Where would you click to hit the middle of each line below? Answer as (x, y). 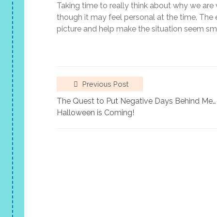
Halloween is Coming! (95, 112)
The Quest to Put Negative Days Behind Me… (136, 101)
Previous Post (104, 84)
